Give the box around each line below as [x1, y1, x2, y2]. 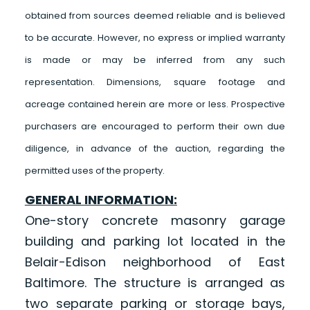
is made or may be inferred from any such [24, 53, 286, 67]
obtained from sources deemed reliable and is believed [24, 9, 286, 23]
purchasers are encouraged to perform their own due [24, 120, 286, 134]
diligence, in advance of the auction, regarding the [24, 142, 286, 156]
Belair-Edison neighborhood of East [24, 253, 286, 271]
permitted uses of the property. [24, 164, 165, 178]
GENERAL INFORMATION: [24, 191, 177, 209]
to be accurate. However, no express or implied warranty [24, 31, 286, 45]
